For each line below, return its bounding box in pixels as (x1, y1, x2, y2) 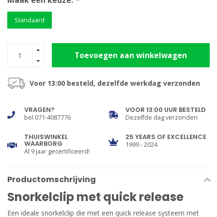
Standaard (15, 16, 45, 25)
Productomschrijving (7, 174, 96, 186)
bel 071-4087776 (24, 113, 71, 122)
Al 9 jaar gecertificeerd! (24, 147, 90, 156)
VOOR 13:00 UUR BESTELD (125, 105, 206, 115)
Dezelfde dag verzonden (125, 113, 198, 122)
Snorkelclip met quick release (7, 189, 184, 205)
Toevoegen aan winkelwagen (75, 50, 187, 61)
